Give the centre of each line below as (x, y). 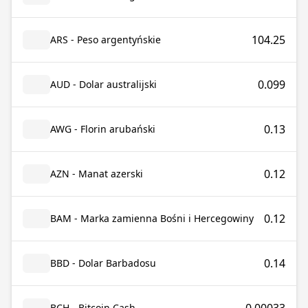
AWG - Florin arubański (103, 129)
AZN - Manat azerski (97, 174)
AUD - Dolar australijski (103, 84)
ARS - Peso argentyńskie (106, 40)
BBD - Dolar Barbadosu (103, 263)
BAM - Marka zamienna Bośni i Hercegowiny (152, 218)
